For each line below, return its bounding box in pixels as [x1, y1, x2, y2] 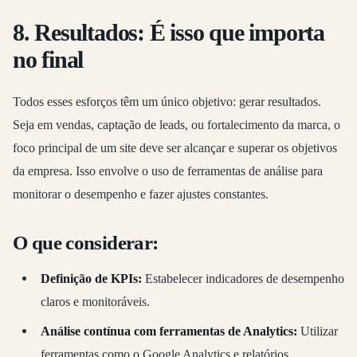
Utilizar [296, 323, 338, 339]
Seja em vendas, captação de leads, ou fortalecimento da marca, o [13, 117, 340, 133]
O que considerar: [13, 231, 159, 253]
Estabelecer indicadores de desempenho [141, 270, 344, 286]
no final [13, 45, 84, 73]
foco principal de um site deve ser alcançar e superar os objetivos [13, 140, 337, 156]
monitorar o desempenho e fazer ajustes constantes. [13, 186, 269, 202]
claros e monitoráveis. [40, 293, 150, 309]
